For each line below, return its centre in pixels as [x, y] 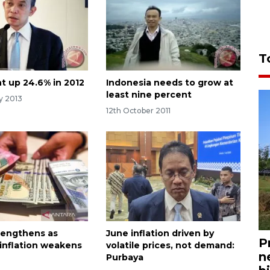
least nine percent [149, 95]
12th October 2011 [138, 111]
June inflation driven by [160, 234]
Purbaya [124, 258]
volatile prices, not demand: [170, 246]
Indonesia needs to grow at [169, 83]
